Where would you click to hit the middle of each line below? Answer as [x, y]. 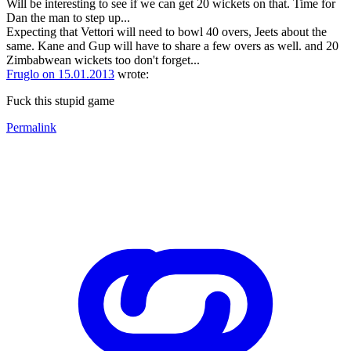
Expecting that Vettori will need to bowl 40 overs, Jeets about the [166, 31]
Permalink [31, 127]
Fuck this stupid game [60, 100]
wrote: [132, 74]
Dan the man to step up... [68, 17]
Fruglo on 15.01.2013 [60, 74]
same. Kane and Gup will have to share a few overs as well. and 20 [172, 45]
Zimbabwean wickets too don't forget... [103, 60]
